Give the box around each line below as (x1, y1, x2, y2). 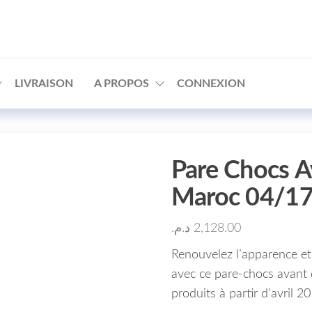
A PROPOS (94, 78, 149, 89)
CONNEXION (177, 78, 245, 89)
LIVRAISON (15, 78, 73, 89)
